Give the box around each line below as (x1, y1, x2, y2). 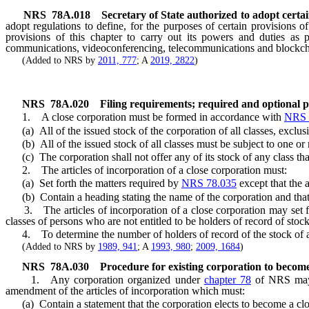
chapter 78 (203, 274, 251, 286)
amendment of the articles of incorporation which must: (6, 285, 245, 297)
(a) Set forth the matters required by (6, 177, 181, 190)
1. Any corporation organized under (6, 274, 204, 286)
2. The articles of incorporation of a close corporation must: (6, 164, 287, 177)
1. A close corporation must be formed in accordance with (6, 111, 284, 123)
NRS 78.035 (181, 177, 237, 190)
